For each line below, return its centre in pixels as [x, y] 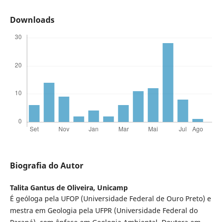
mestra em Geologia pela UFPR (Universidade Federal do [104, 211]
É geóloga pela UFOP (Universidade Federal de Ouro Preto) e [110, 199]
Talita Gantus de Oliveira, [53, 188]
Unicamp [112, 188]
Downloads [32, 20]
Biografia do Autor [46, 166]
